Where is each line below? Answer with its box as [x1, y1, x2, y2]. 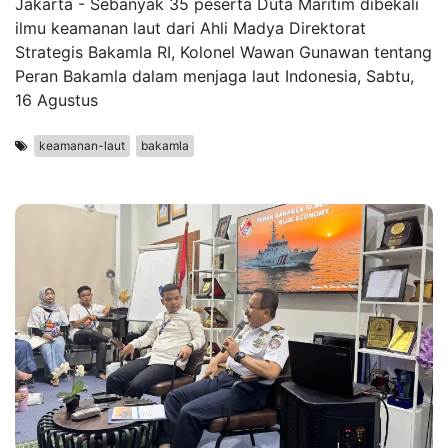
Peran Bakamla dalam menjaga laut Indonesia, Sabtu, [15, 66, 414, 87]
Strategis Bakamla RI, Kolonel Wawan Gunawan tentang [15, 42, 432, 63]
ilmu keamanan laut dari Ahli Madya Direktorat [15, 18, 366, 39]
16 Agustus [15, 90, 98, 111]
